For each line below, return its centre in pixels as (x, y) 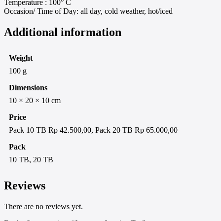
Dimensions (28, 88)
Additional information (63, 32)
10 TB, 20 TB (31, 160)
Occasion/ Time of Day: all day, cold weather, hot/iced (88, 11)
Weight (21, 58)
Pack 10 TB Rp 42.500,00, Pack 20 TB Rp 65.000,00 (93, 130)
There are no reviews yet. (43, 206)
